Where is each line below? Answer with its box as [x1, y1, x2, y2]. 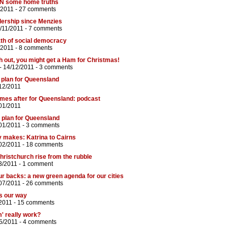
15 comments [17, 199, 54, 207]
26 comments [26, 180, 63, 187]
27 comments [19, 6, 56, 13]
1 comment [22, 160, 53, 168]
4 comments [23, 218, 56, 226]
